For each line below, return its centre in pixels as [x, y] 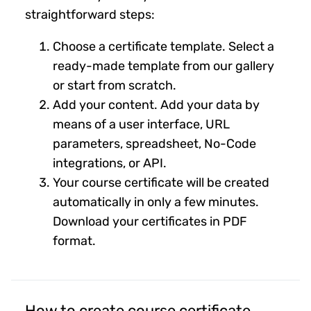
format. [74, 241]
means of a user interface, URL [141, 124]
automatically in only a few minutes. [156, 202]
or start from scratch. [115, 85]
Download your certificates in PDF [150, 221]
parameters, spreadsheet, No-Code [154, 143]
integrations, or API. [110, 163]
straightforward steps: [90, 14]
